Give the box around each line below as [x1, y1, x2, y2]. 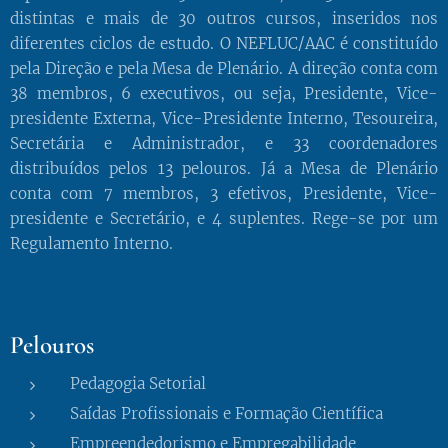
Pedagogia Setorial [70, 374, 206, 393]
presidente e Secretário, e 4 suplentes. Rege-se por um [10, 209, 438, 228]
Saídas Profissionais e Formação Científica [70, 404, 383, 423]
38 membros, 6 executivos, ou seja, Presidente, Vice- [10, 84, 438, 103]
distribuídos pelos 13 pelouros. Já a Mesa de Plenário [10, 159, 438, 178]
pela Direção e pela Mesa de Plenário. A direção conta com [10, 59, 438, 78]
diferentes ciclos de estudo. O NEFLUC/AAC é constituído [10, 34, 438, 53]
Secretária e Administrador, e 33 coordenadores [10, 134, 438, 153]
